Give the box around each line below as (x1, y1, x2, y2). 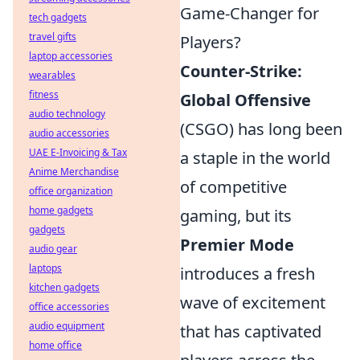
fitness (29, 88, 59, 101)
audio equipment (29, 319, 104, 333)
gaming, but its (180, 205, 292, 227)
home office (29, 338, 82, 352)
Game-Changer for (180, 2, 319, 25)
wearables (29, 68, 76, 82)
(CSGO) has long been (180, 118, 342, 141)
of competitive (180, 176, 287, 198)
